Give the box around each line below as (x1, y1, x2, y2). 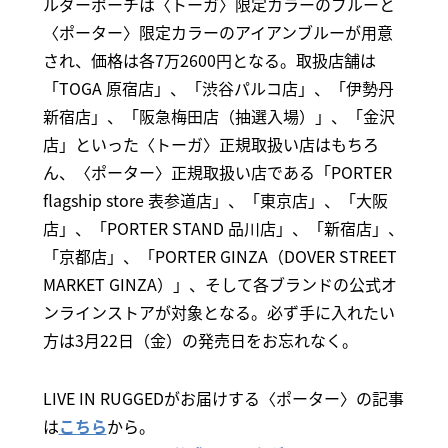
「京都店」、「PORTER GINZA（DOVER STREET (42, 243, 397, 268)
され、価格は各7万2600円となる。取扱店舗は (42, 47, 376, 72)
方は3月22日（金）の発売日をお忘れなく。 (42, 327, 358, 352)
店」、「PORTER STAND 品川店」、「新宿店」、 (42, 215, 404, 240)
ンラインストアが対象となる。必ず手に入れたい (42, 299, 395, 324)
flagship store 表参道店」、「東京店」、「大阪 (42, 187, 388, 212)
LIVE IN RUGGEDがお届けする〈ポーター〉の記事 (42, 385, 404, 410)
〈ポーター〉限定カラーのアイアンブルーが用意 (42, 19, 393, 44)
